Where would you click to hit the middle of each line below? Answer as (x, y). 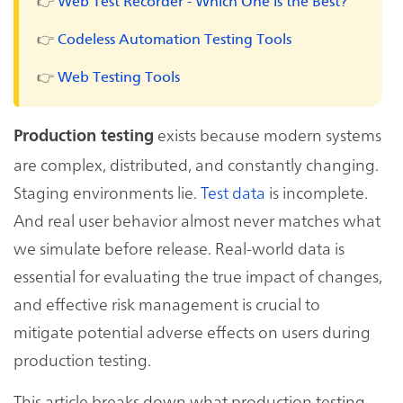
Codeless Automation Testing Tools (175, 39)
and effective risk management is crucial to (167, 303)
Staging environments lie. (107, 192)
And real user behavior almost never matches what (197, 219)
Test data (233, 192)
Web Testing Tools (119, 76)
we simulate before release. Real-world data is (179, 247)
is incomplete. (317, 192)
